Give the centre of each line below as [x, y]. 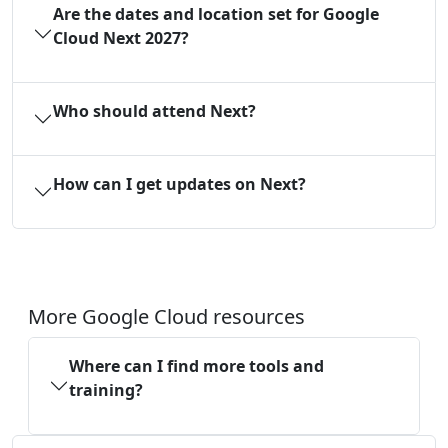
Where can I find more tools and [196, 366]
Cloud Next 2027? [121, 38]
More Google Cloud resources [166, 317]
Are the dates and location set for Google [216, 14]
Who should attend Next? [154, 111]
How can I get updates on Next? [179, 184]
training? [106, 390]
